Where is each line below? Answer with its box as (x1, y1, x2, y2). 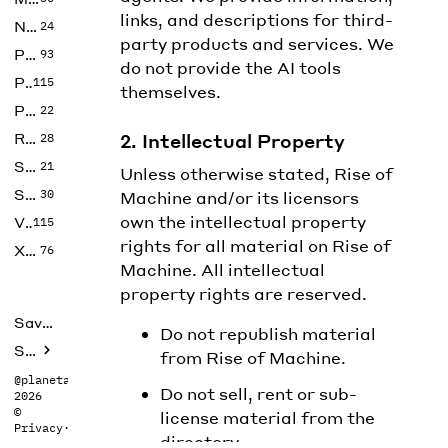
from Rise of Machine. (159, 347, 346, 368)
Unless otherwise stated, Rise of (119, 163, 393, 184)
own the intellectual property (119, 211, 366, 232)
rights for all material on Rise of (119, 235, 391, 256)
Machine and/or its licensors (119, 187, 359, 208)
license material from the (159, 407, 375, 428)
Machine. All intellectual (119, 259, 325, 280)
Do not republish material (159, 323, 376, 344)
